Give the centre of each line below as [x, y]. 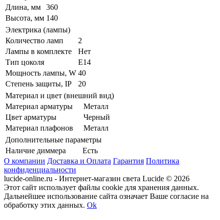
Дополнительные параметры [54, 140]
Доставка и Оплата [79, 161]
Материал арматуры [39, 107]
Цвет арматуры [31, 117]
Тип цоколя [25, 62]
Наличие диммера [36, 151]
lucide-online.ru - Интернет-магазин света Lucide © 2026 [97, 179]
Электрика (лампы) [38, 30]
